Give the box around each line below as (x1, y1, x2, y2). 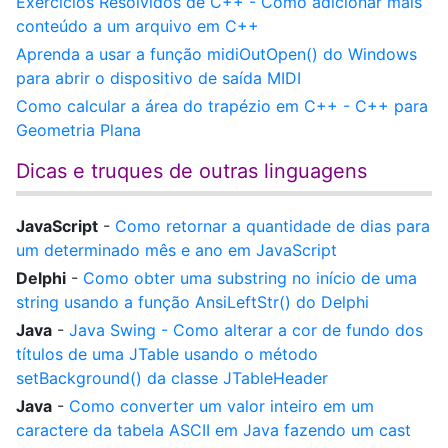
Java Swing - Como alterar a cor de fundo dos (69, 320, 423, 340)
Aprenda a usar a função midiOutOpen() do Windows (16, 44, 417, 64)
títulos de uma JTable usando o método (16, 344, 318, 364)
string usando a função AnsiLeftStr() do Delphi (16, 292, 369, 312)
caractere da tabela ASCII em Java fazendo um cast (16, 420, 411, 440)
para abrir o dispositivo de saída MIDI (16, 68, 301, 88)
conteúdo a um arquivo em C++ (16, 16, 259, 36)
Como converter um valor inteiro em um (69, 396, 374, 416)
